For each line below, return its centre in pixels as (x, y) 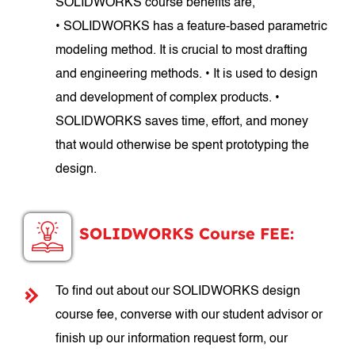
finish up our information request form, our (172, 339)
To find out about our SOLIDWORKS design (178, 292)
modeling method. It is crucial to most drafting (182, 51)
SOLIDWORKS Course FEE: (187, 233)
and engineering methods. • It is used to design (187, 74)
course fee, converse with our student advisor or (189, 315)
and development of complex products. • (168, 98)
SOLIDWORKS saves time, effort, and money (182, 122)
